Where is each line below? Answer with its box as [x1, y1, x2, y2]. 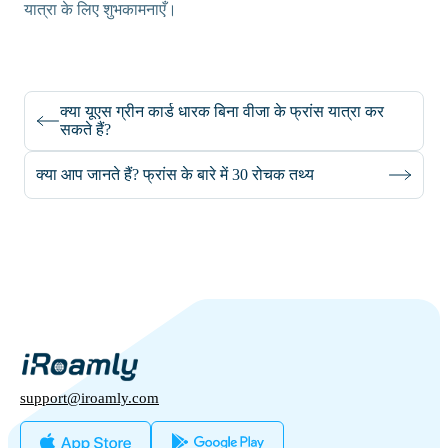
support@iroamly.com [20, 390, 159, 407]
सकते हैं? [60, 121, 111, 139]
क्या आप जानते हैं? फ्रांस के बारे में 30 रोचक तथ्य [36, 166, 314, 184]
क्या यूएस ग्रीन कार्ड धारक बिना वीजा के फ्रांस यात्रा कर [60, 103, 384, 121]
